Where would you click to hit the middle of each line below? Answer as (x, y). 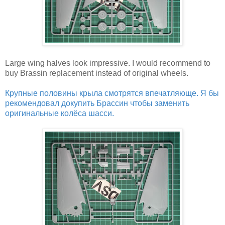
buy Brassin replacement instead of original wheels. (97, 73)
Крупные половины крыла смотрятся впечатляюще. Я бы (112, 93)
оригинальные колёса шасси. (60, 113)
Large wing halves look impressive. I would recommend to (108, 63)
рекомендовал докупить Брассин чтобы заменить (97, 103)
